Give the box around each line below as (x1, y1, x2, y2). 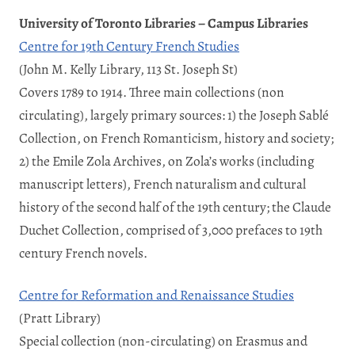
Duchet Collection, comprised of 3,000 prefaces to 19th (19, 219, 323, 239)
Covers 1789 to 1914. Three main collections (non (19, 82, 284, 101)
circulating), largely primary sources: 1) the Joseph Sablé (19, 105, 329, 124)
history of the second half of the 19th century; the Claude (19, 197, 331, 216)
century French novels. (19, 242, 147, 262)
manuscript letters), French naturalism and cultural (19, 174, 306, 193)
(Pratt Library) (19, 307, 101, 327)
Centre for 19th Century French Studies (19, 36, 239, 55)
